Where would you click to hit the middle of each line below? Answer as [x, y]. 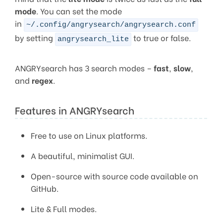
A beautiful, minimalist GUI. [83, 155]
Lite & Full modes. [64, 208]
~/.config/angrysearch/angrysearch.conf [111, 25]
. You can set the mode [79, 10]
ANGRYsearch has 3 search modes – [84, 67]
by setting [35, 37]
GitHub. [45, 188]
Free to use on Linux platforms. [89, 135]
